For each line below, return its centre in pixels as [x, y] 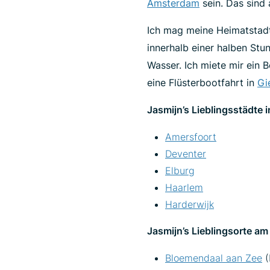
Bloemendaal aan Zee [214, 258]
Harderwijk [190, 204]
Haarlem [184, 187]
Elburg [180, 171]
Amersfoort [191, 137]
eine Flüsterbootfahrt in [202, 83]
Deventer [186, 154]
